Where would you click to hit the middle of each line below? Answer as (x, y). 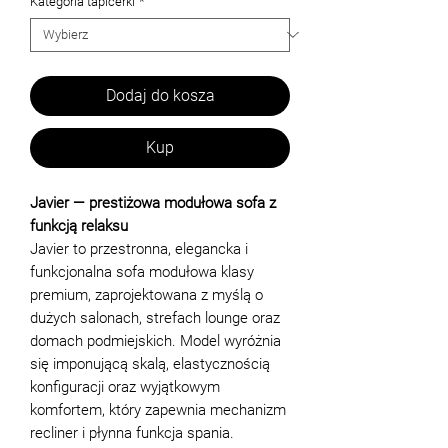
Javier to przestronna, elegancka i (139, 248)
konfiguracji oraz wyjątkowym (125, 386)
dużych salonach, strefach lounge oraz (155, 317)
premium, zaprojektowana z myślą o (146, 294)
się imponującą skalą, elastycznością (150, 363)
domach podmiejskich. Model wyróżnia (155, 340)
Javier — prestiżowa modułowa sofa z (153, 202)
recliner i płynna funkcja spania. (132, 432)
